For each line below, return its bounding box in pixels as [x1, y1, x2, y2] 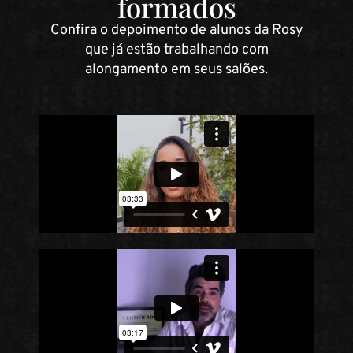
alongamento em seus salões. [85, 61, 268, 80]
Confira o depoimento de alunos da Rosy [50, 21, 303, 40]
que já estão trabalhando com [84, 41, 269, 60]
